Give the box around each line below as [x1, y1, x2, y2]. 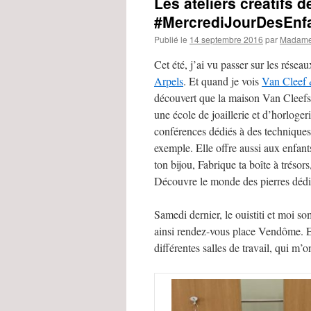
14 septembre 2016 [190, 33, 263, 45]
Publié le [154, 33, 187, 45]
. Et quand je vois [183, 74, 262, 88]
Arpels [154, 74, 183, 88]
